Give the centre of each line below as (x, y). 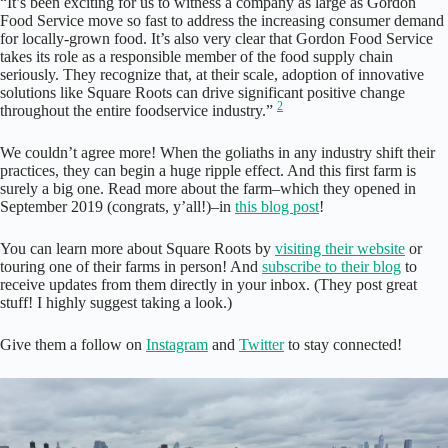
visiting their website (340, 249)
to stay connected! (343, 345)
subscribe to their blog (331, 267)
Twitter (261, 345)
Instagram (177, 345)
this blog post (277, 207)
